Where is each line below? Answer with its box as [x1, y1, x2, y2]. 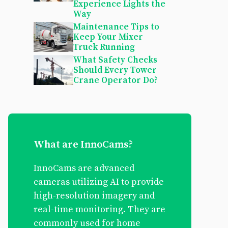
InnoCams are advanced [34, 162, 134, 174]
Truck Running [73, 42, 135, 53]
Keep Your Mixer [73, 32, 143, 43]
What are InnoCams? [34, 138, 133, 151]
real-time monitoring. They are [34, 204, 165, 215]
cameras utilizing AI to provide [34, 176, 164, 188]
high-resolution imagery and [34, 190, 155, 202]
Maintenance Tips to [73, 21, 159, 33]
